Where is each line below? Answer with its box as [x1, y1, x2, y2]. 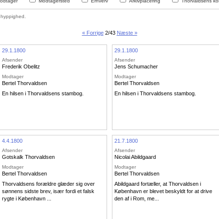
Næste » [116, 29, 137, 36]
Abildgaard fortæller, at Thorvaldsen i [114, 181, 201, 187]
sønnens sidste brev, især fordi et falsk [2, 188, 94, 195]
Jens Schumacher [114, 64, 158, 70]
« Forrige [82, 29, 104, 36]
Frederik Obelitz [2, 64, 40, 70]
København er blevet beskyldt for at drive [114, 188, 212, 195]
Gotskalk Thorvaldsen [2, 154, 55, 160]
